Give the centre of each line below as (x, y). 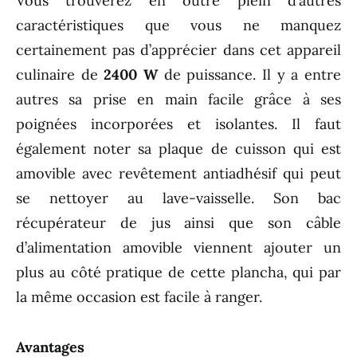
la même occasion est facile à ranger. (139, 297)
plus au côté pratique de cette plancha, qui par (178, 273)
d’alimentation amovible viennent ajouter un (178, 248)
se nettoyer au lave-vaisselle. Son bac (178, 198)
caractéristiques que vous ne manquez (178, 25)
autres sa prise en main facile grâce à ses (178, 100)
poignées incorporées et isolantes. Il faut (178, 124)
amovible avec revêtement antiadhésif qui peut (178, 174)
